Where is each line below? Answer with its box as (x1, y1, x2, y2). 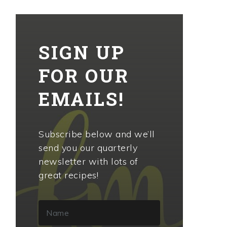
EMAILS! (39, 87, 125, 111)
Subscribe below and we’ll (39, 128, 155, 140)
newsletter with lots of (39, 156, 138, 167)
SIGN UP (39, 40, 125, 64)
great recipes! (39, 169, 98, 181)
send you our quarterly (39, 142, 137, 154)
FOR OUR (39, 63, 129, 88)
